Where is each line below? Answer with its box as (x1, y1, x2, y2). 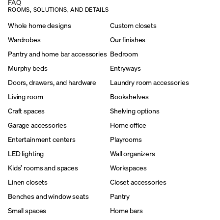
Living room (8, 91, 43, 101)
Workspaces (110, 163, 147, 172)
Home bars (110, 205, 143, 215)
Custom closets (110, 20, 157, 30)
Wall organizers (110, 148, 155, 158)
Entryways (110, 63, 141, 73)
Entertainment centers (8, 134, 76, 144)
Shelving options (110, 106, 160, 115)
